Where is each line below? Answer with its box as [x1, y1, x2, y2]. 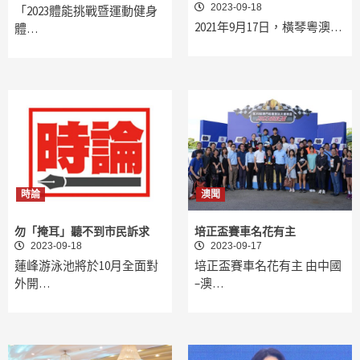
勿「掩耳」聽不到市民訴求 [14, 225, 149, 239]
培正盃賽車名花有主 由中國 [194, 258, 342, 274]
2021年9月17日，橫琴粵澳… [194, 19, 342, 35]
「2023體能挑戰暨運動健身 [14, 3, 157, 19]
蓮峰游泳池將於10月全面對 [14, 258, 158, 274]
